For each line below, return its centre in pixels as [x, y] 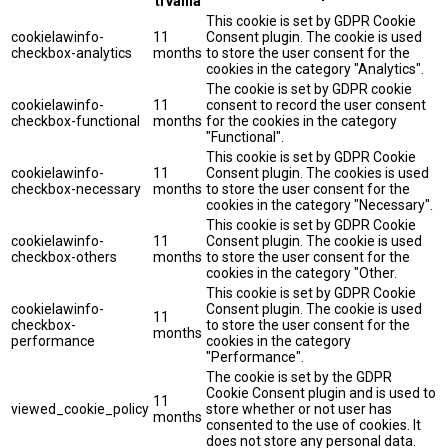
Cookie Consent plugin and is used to [321, 392]
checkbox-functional [75, 120]
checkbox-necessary [76, 188]
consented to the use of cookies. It [313, 424]
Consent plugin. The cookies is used [317, 172]
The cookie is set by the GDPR [299, 376]
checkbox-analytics [71, 52]
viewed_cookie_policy [80, 408]
